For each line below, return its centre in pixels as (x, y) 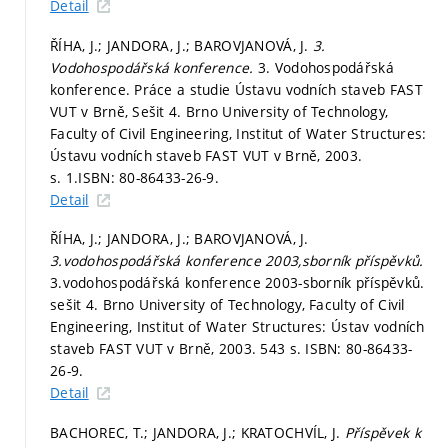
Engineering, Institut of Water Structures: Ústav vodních (237, 327)
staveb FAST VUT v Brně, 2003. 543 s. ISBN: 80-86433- (231, 349)
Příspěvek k (382, 432)
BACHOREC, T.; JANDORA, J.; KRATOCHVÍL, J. (197, 432)
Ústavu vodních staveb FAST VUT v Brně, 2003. (206, 155)
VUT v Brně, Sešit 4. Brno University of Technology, (219, 111)
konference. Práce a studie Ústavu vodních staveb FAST (236, 89)
